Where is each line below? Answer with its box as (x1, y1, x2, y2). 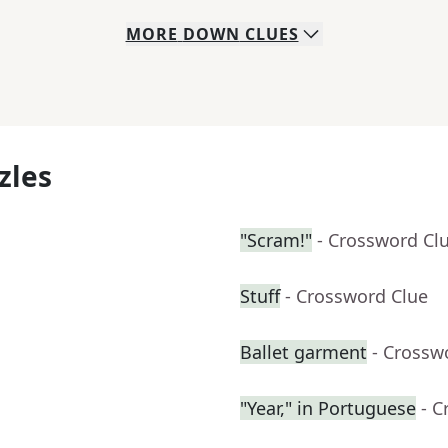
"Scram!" (240, 228, 312, 253)
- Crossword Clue (285, 284, 428, 309)
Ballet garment (240, 340, 367, 365)
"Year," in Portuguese (240, 396, 416, 421)
